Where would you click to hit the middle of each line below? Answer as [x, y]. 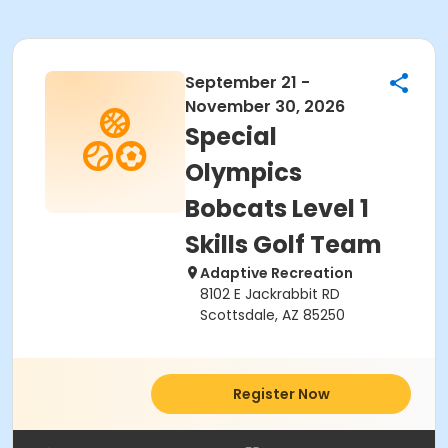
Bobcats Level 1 [277, 208]
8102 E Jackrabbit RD [270, 294]
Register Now [281, 394]
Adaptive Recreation [276, 273]
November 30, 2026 [265, 106]
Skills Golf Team [283, 244]
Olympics [243, 172]
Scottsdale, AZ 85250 [272, 315]
